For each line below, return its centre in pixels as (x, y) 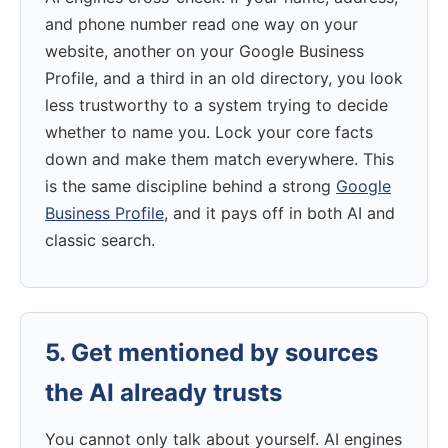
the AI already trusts (163, 392)
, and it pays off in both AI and (279, 212)
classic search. (100, 239)
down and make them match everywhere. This (219, 158)
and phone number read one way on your (201, 23)
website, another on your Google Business (204, 50)
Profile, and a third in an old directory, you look (224, 77)
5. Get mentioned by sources (211, 352)
